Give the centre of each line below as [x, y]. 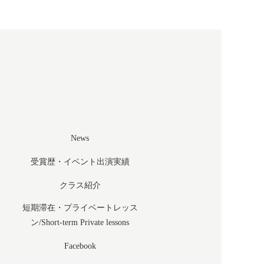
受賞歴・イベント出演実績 [80, 162]
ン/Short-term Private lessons [80, 222]
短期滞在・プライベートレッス [80, 208]
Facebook [80, 246]
